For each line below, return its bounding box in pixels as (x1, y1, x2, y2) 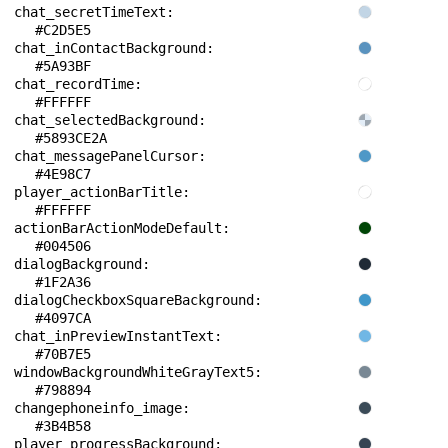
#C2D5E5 (35, 22, 91, 38)
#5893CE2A (35, 130, 107, 146)
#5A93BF (35, 58, 91, 74)
